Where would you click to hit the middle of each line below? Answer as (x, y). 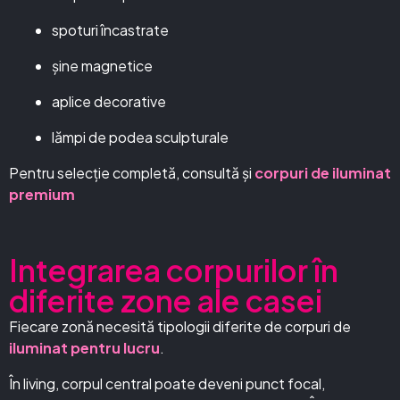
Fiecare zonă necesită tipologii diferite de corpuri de (180, 326)
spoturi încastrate (110, 30)
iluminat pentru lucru (84, 348)
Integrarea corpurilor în (174, 270)
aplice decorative (109, 101)
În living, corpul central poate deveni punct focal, (167, 383)
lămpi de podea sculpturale (140, 137)
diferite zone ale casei (166, 300)
